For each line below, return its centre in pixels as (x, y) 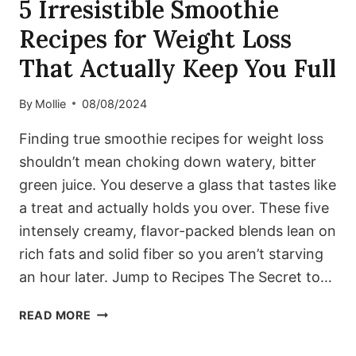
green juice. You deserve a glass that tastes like (178, 184)
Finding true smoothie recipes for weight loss (171, 138)
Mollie (51, 103)
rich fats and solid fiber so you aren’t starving (171, 253)
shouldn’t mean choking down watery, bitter (168, 161)
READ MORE (55, 315)
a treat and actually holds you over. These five (174, 207)
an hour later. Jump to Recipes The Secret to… (176, 277)
